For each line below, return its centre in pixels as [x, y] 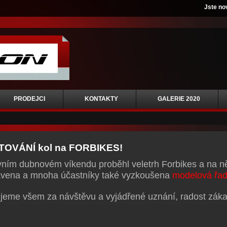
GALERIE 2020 [179, 99]
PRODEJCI [29, 99]
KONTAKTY [101, 99]
